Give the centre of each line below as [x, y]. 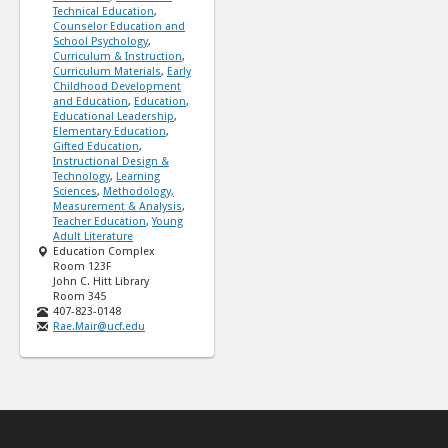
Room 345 [79, 296]
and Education [90, 101]
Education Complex [104, 251]
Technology [81, 176]
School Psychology [100, 41]
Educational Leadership [113, 116]
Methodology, [138, 191]
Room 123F [82, 266]
